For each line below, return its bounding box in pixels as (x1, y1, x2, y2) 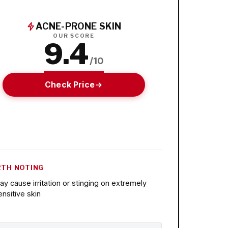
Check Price (45, 79, 95, 90)
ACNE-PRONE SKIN (35, 21, 122, 32)
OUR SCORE (53, 33, 95, 40)
